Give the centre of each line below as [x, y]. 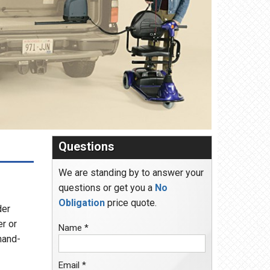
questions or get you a [107, 188]
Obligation [82, 203]
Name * [74, 228]
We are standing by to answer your [131, 173]
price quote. [131, 203]
